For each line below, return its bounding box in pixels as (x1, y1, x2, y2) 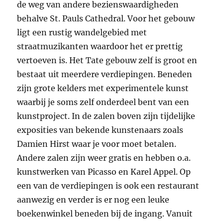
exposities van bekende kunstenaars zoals (17, 124, 184, 135)
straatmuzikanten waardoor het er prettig (17, 41, 183, 51)
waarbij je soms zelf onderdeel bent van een (17, 97, 190, 107)
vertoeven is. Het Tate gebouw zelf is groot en (17, 55, 198, 65)
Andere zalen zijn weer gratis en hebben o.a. (17, 152, 191, 163)
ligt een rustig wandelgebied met (17, 27, 147, 37)
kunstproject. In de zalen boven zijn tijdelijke (17, 111, 196, 121)
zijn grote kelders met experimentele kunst (17, 83, 189, 93)
